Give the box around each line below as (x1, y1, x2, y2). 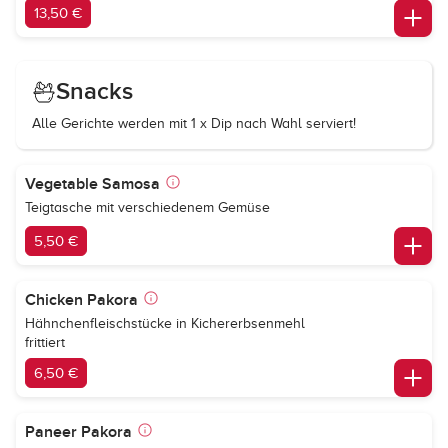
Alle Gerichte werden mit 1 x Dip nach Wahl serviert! (32, 116, 356, 131)
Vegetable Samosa (25, 174, 160, 194)
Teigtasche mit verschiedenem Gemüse (25, 200, 270, 215)
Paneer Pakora (25, 422, 132, 442)
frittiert (25, 335, 65, 350)
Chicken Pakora (25, 290, 138, 310)
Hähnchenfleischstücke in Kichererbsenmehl (25, 316, 305, 331)
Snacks (56, 77, 133, 106)
